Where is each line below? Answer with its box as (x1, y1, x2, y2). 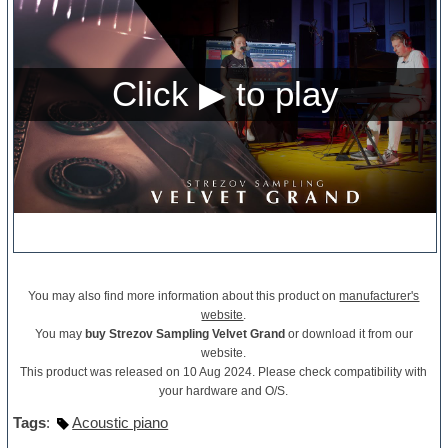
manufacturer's (339, 289, 420, 304)
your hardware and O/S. (159, 384, 289, 399)
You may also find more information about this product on (28, 289, 340, 304)
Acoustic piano (72, 414, 169, 432)
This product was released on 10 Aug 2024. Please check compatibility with (20, 365, 428, 380)
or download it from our (284, 327, 413, 342)
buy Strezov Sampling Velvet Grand (84, 327, 285, 342)
